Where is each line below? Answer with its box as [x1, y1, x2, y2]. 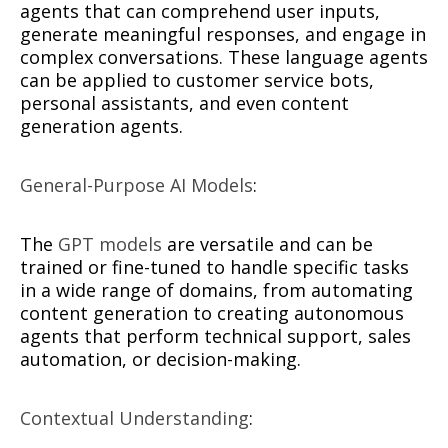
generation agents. [20, 113, 183, 138]
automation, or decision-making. [20, 346, 301, 371]
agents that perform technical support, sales [20, 323, 411, 348]
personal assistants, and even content [20, 90, 349, 115]
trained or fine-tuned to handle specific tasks [20, 254, 409, 279]
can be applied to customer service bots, [20, 67, 374, 92]
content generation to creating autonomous [20, 300, 404, 325]
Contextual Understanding [20, 405, 249, 430]
